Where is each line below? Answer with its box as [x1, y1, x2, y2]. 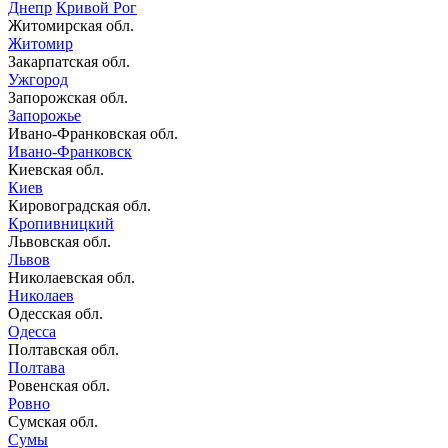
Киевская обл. [8, 160, 104, 178]
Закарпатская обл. [8, 52, 130, 70]
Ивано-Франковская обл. [8, 124, 178, 142]
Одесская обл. [8, 304, 103, 322]
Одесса [8, 322, 56, 340]
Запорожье [8, 106, 81, 124]
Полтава [8, 358, 65, 376]
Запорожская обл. [8, 88, 128, 106]
